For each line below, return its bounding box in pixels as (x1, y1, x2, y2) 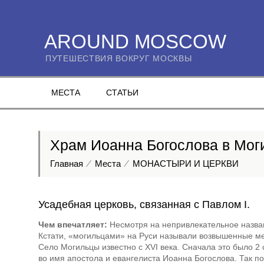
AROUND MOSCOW (44, 31, 226, 52)
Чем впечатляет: (38, 220, 107, 229)
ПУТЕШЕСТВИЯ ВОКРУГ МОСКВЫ (45, 54, 192, 63)
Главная (50, 159, 83, 169)
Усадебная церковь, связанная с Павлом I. (38, 199, 250, 210)
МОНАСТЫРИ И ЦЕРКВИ (133, 159, 239, 169)
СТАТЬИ (105, 88, 138, 97)
